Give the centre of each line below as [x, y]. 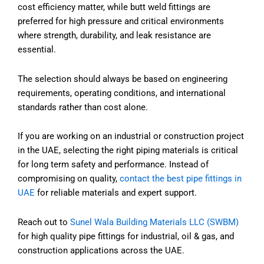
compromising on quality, [69, 179]
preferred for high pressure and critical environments [121, 22]
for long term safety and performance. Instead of [113, 165]
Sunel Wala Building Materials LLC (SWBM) [154, 222]
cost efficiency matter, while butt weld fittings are [114, 7]
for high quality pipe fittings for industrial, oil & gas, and [126, 236]
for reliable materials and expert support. [116, 193]
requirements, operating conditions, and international [122, 93]
